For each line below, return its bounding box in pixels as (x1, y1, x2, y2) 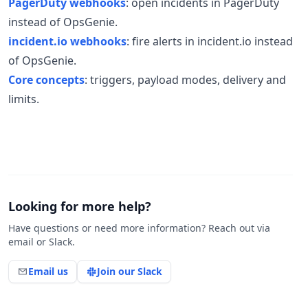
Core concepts (8, 72, 85, 87)
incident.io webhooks (8, 34, 126, 49)
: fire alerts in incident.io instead (126, 34, 293, 49)
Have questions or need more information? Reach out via (8, 221, 270, 234)
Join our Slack (97, 265, 162, 278)
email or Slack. (8, 235, 75, 248)
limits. (8, 91, 39, 107)
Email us (28, 265, 68, 278)
